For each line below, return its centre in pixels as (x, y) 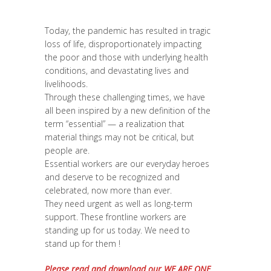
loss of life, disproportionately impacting (123, 44)
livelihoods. (66, 84)
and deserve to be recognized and (112, 177)
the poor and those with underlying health (126, 57)
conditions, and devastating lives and (117, 70)
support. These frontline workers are (116, 217)
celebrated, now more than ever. (108, 190)
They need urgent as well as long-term (119, 204)
